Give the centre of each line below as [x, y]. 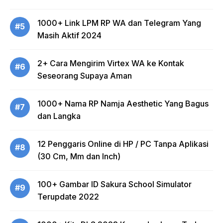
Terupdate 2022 [68, 196]
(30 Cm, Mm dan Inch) [79, 156]
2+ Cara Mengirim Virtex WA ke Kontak [111, 63]
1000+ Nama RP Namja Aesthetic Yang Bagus [123, 103]
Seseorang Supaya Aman [85, 75]
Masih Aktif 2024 [69, 35]
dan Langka [59, 116]
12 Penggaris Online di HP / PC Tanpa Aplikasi [123, 144]
